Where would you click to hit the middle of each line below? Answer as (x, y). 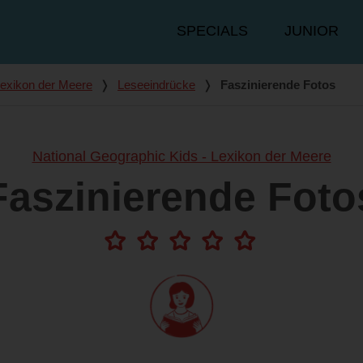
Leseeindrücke (156, 85)
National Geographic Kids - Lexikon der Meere (181, 157)
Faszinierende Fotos (278, 85)
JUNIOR (312, 31)
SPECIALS (212, 31)
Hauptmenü (197, 22)
